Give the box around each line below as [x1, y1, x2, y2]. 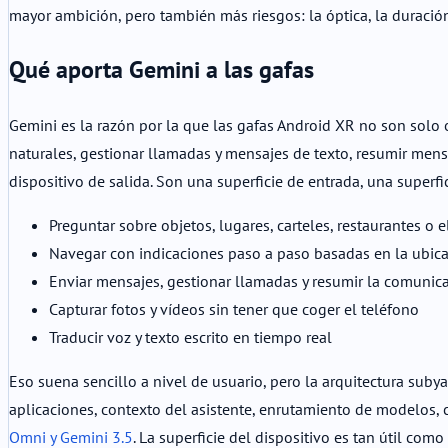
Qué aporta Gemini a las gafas [9, 54, 314, 86]
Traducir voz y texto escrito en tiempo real [49, 327, 332, 348]
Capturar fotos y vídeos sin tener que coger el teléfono [49, 299, 419, 320]
